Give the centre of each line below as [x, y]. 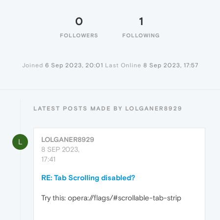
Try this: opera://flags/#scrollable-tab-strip [111, 198]
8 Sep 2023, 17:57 [171, 66]
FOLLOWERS [79, 36]
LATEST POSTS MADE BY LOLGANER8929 [108, 109]
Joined [32, 66]
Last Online [123, 66]
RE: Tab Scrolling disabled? [88, 178]
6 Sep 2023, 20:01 [74, 66]
